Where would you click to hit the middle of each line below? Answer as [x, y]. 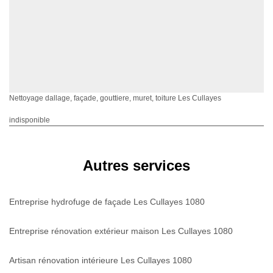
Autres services [136, 165]
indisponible [30, 120]
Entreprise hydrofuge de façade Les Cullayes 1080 [107, 201]
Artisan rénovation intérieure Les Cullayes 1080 [101, 260]
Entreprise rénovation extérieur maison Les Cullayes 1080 [121, 231]
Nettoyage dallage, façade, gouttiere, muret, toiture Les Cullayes [115, 98]
